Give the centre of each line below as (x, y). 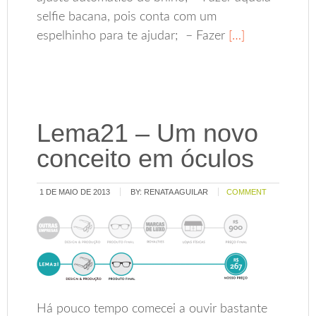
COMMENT (247, 192)
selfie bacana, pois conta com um (127, 17)
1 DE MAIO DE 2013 (75, 192)
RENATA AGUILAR (176, 192)
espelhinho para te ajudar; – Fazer (131, 36)
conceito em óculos (146, 159)
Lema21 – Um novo (148, 133)
